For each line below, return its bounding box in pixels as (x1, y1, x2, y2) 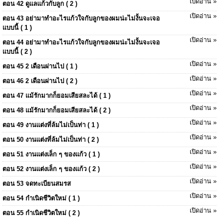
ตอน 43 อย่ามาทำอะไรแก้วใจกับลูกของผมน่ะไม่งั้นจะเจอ (2, 15, 160, 22)
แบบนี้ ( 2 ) (2, 48, 32, 55)
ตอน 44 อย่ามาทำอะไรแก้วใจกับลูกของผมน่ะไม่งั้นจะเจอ (2, 39, 160, 46)
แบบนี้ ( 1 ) (2, 24, 32, 31)
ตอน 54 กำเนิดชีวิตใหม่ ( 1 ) (2, 195, 80, 202)
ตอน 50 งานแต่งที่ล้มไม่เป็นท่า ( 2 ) (2, 136, 99, 143)
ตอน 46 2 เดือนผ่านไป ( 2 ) (2, 77, 77, 85)
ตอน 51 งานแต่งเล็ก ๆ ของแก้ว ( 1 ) (2, 151, 100, 158)
